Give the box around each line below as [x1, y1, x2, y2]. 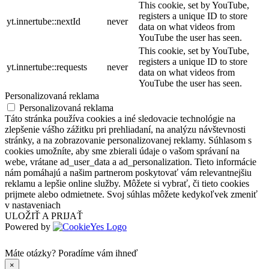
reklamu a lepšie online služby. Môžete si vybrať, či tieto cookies [5, 178, 249, 189]
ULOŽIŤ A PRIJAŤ [5, 210, 83, 221]
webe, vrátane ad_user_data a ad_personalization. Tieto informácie [5, 156, 256, 167]
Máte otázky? [5, 247, 56, 258]
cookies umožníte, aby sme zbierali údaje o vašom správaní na [5, 145, 240, 156]
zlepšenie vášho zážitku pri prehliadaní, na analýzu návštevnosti [5, 124, 246, 134]
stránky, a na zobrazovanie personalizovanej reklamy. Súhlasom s [5, 134, 252, 145]
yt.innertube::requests [7, 61, 87, 72]
